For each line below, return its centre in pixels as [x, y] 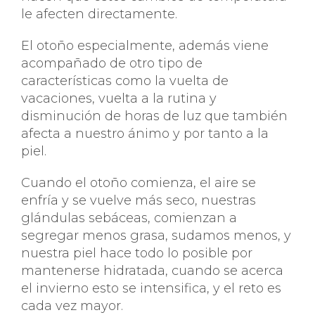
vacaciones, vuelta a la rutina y [119, 98]
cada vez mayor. [72, 306]
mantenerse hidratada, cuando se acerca [152, 271]
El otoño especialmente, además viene [145, 46]
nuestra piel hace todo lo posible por [137, 253]
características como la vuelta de [125, 81]
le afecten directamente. [99, 14]
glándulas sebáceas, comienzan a [129, 218]
